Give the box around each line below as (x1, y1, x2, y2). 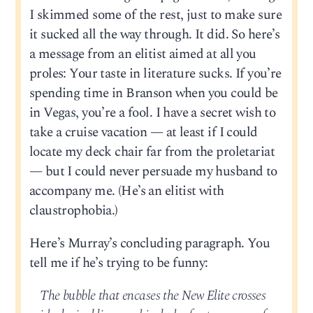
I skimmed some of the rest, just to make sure (29, 4, 282, 25)
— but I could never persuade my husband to (29, 161, 277, 182)
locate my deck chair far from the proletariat (29, 141, 275, 162)
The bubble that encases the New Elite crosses (40, 286, 266, 307)
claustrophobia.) (29, 200, 118, 221)
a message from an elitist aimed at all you (29, 43, 256, 64)
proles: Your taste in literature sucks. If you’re (29, 63, 282, 84)
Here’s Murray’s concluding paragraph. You (29, 233, 270, 254)
